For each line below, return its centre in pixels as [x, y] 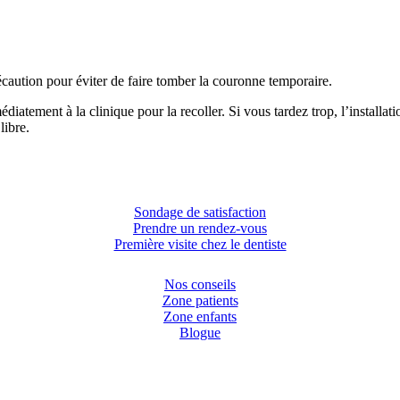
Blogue [200, 333]
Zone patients [200, 301]
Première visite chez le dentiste [200, 245]
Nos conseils [200, 285]
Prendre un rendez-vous [200, 229]
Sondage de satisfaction [200, 212]
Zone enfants [200, 317]
